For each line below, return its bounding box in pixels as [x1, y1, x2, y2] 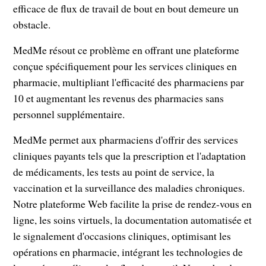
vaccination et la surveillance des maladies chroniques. [13, 180, 245, 195]
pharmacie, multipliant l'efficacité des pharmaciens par [13, 74, 245, 89]
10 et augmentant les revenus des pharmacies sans [13, 90, 224, 105]
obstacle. [13, 17, 51, 31]
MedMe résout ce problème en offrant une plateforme [13, 42, 240, 57]
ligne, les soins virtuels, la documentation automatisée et [13, 212, 252, 227]
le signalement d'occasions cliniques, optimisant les [13, 228, 232, 243]
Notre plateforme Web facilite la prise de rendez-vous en [13, 196, 252, 211]
